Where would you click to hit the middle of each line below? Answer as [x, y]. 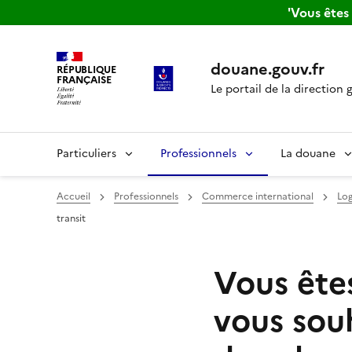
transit [71, 218]
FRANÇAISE [84, 79]
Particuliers [86, 154]
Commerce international [258, 196]
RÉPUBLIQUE [86, 69]
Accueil [73, 196]
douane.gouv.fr [267, 69]
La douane [308, 154]
